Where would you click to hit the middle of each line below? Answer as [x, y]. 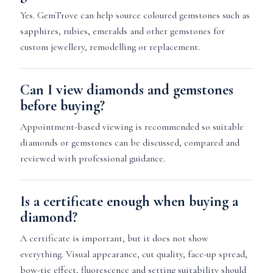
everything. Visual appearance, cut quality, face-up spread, [133, 254]
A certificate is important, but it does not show [114, 238]
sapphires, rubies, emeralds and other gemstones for [122, 31]
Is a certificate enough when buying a [129, 201]
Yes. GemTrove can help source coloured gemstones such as [135, 15]
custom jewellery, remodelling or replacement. [110, 47]
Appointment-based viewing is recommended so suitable [132, 127]
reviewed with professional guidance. [92, 158]
